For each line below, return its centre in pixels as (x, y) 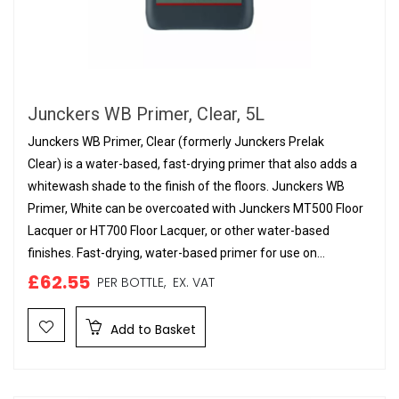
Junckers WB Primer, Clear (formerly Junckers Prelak (176, 142)
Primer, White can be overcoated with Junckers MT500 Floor (195, 208)
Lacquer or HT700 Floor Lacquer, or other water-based (179, 231)
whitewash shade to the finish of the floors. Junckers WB (186, 186)
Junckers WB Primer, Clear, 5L (146, 114)
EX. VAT (190, 282)
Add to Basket (151, 330)
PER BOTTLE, (131, 282)
